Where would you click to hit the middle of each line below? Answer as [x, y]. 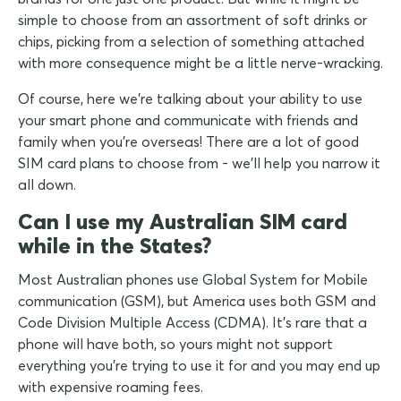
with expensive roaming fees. [111, 387]
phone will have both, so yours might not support [175, 344]
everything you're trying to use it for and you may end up [199, 366]
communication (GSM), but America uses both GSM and [197, 301]
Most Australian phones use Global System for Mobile [193, 280]
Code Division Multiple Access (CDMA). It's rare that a [192, 323]
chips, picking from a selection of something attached [191, 42]
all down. [47, 185]
